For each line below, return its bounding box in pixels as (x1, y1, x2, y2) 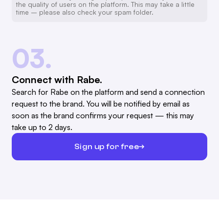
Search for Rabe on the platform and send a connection (12, 87, 205, 97)
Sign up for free (74, 142, 139, 151)
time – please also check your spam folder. (16, 8, 153, 17)
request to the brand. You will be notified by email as (12, 99, 190, 109)
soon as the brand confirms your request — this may (12, 110, 194, 121)
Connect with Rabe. (12, 73, 102, 86)
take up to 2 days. (12, 122, 72, 132)
